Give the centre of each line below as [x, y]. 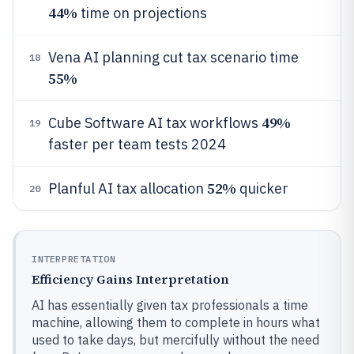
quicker [262, 188]
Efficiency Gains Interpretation [130, 279]
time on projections [142, 13]
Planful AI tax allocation [128, 188]
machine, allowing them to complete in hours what [176, 322]
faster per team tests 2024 [137, 144]
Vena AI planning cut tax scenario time [173, 57]
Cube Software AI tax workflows [155, 123]
